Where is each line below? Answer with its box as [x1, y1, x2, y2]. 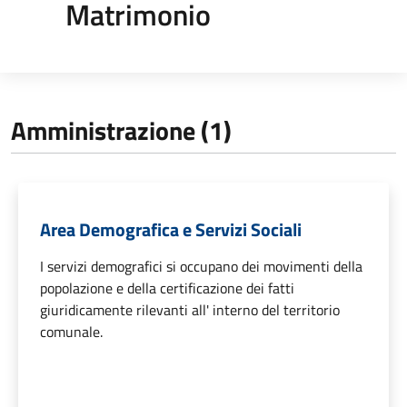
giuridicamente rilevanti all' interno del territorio [40, 298, 340, 321]
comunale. [40, 320, 103, 342]
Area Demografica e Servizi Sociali [40, 214, 302, 243]
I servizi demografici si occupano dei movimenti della [40, 254, 362, 277]
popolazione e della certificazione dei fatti [40, 276, 294, 299]
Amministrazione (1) [11, 110, 232, 150]
